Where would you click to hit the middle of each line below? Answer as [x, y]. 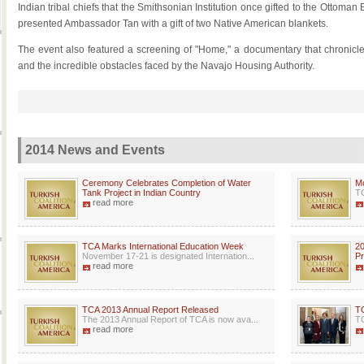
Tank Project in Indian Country [141, 193]
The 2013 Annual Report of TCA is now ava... [170, 319]
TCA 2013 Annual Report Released [150, 310]
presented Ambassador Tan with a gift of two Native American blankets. [173, 24]
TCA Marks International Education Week [163, 246]
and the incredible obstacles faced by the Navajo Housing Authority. [166, 66]
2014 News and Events [95, 150]
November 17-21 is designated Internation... [168, 256]
